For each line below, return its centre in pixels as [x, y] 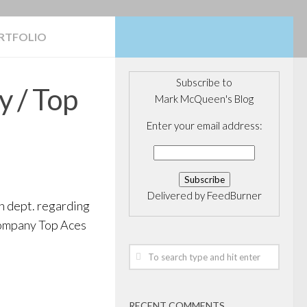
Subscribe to [204, 82]
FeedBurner [234, 195]
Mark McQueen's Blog [204, 99]
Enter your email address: [204, 125]
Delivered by [177, 195]
